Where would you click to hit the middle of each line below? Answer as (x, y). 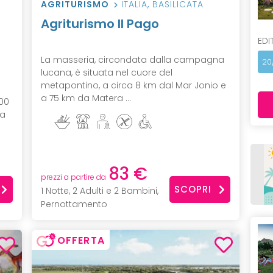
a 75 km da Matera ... (86, 98)
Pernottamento (74, 204)
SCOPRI (193, 189)
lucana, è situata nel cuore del (106, 72)
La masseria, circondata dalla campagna (132, 59)
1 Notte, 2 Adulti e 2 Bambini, (99, 191)
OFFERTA (81, 241)
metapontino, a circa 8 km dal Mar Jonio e (133, 85)
